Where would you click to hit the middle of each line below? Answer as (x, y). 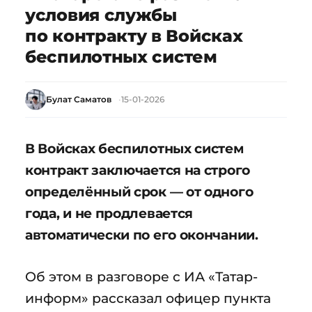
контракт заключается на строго (138, 170)
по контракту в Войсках (134, 36)
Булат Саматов (79, 99)
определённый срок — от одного (139, 191)
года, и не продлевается (109, 213)
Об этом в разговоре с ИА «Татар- (141, 276)
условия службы (101, 15)
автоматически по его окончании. (142, 234)
